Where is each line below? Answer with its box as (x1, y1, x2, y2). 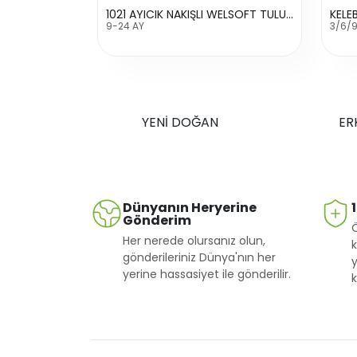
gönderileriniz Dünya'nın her (123, 249, 276, 265)
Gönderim (123, 210, 191, 229)
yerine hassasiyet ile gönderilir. (123, 265, 291, 282)
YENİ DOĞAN (141, 112, 218, 131)
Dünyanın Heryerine (123, 198, 257, 217)
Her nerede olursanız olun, (123, 232, 265, 249)
